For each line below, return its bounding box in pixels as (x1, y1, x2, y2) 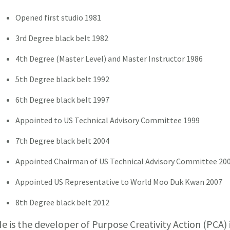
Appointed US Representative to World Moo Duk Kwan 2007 (15, 177, 223, 187)
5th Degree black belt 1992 (15, 74, 110, 85)
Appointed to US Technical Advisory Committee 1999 (15, 115, 200, 126)
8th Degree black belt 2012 (15, 197, 110, 208)
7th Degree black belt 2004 (15, 136, 110, 146)
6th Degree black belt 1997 (15, 94, 110, 105)
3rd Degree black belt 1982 (15, 33, 109, 44)
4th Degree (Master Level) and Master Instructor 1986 (15, 53, 203, 64)
